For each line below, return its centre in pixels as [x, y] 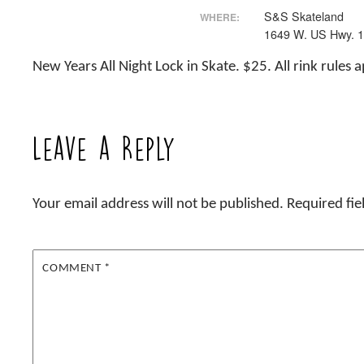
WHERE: [219, 17]
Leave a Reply [105, 149]
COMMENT [74, 269]
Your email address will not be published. [158, 205]
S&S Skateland [303, 16]
